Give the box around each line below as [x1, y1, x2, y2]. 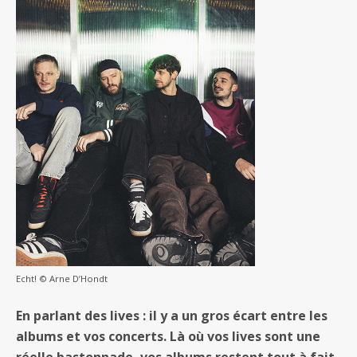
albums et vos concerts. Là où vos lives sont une [16, 327, 320, 345]
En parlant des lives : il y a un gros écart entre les [16, 306, 328, 324]
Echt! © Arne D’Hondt [16, 272, 108, 284]
